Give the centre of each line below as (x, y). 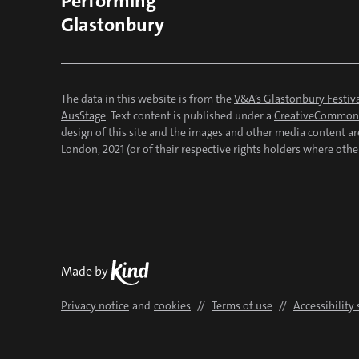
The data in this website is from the (147, 99)
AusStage (83, 115)
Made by (86, 271)
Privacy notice (95, 305)
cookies (172, 305)
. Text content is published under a (190, 115)
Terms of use (242, 305)
